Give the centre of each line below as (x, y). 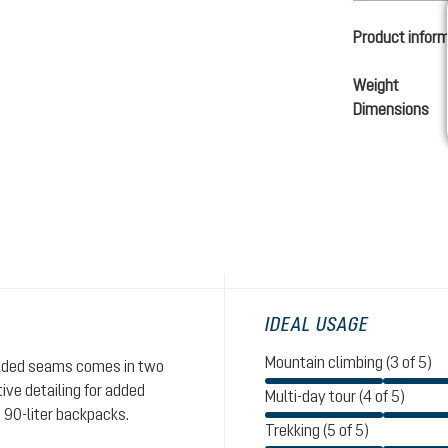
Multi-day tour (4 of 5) (335, 396)
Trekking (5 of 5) (317, 430)
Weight (375, 85)
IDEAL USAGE (317, 324)
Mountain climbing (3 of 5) (348, 362)
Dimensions (390, 109)
